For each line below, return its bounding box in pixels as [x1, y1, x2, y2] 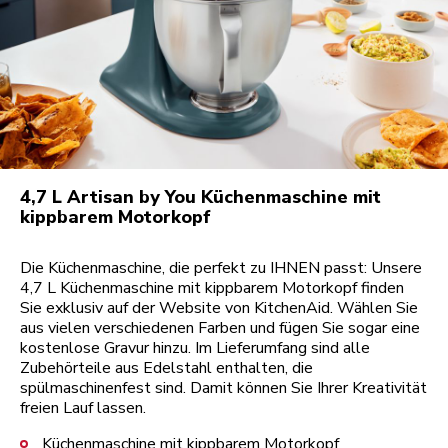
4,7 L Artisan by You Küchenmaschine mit [20, 185, 381, 209]
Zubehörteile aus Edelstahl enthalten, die [20, 356, 313, 379]
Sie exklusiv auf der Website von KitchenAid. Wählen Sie [20, 296, 418, 319]
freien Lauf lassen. [20, 396, 146, 419]
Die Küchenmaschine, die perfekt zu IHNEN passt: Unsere [20, 256, 422, 279]
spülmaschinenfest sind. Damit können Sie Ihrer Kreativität [20, 376, 427, 399]
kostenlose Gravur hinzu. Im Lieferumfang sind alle [20, 336, 370, 359]
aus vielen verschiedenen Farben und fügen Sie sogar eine [20, 316, 420, 339]
